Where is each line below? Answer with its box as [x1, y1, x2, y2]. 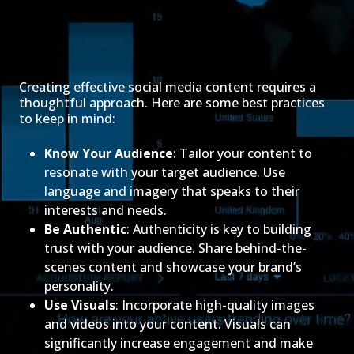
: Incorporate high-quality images [115, 296, 314, 314]
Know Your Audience [44, 145, 173, 163]
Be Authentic [44, 220, 126, 239]
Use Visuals [44, 296, 115, 314]
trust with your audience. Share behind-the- [44, 239, 307, 258]
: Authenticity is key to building [126, 220, 311, 239]
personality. [44, 277, 114, 296]
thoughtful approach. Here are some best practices [19, 94, 325, 112]
